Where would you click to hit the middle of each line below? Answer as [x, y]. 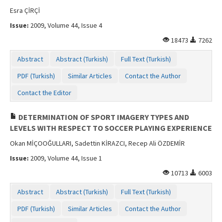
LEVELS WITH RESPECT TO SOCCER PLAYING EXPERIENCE [111, 128]
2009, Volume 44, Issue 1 [65, 158]
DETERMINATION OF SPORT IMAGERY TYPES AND [103, 117]
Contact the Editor [44, 92]
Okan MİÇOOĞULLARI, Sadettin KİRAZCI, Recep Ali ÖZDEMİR [97, 143]
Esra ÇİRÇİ [25, 10]
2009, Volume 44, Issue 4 [65, 25]
